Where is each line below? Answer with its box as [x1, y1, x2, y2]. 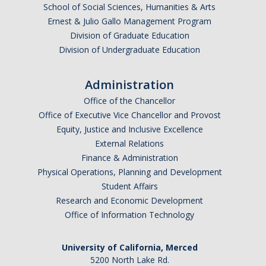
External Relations [95, 138, 164, 150]
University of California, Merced [61, 242, 198, 254]
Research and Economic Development [56, 195, 203, 207]
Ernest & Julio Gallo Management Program [47, 15, 211, 27]
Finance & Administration [81, 152, 178, 164]
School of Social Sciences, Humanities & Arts [43, 1, 216, 13]
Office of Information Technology [65, 209, 194, 221]
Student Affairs [101, 180, 158, 192]
